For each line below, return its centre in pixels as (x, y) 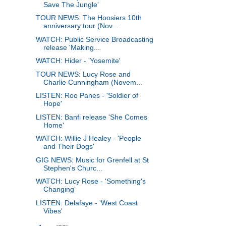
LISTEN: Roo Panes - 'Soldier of (87, 96)
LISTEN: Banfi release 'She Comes (91, 117)
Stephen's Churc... (73, 168)
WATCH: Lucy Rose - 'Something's (91, 181)
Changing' (59, 189)
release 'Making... (71, 47)
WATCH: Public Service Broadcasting (94, 39)
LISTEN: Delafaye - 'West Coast (87, 203)
